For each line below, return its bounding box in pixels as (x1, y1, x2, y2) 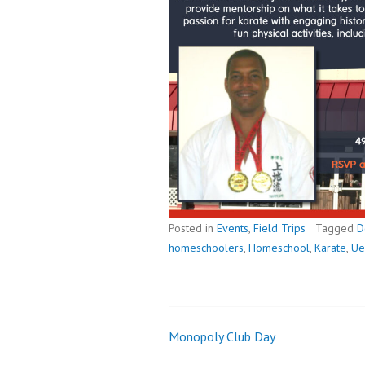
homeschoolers (169, 240, 244, 255)
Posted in (169, 220, 217, 235)
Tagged (315, 220, 357, 235)
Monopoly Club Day (169, 328, 275, 345)
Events (217, 220, 248, 235)
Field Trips (253, 220, 306, 235)
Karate (314, 240, 346, 255)
